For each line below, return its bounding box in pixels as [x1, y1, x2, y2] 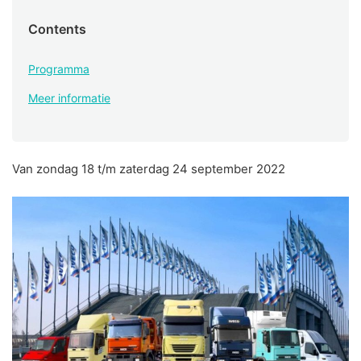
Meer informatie [28, 90, 110, 105]
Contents [28, 20, 86, 37]
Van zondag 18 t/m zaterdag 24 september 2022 [12, 160, 285, 176]
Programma [28, 61, 89, 76]
